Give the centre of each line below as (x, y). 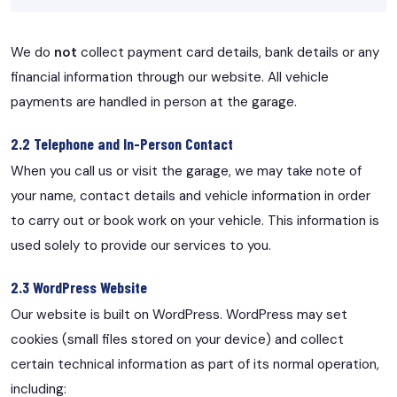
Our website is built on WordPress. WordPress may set (179, 315)
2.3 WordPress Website (79, 287)
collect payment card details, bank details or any (228, 53)
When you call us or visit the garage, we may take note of (186, 171)
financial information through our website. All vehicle (170, 78)
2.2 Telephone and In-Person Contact (122, 143)
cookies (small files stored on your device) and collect (177, 340)
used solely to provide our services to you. (141, 246)
